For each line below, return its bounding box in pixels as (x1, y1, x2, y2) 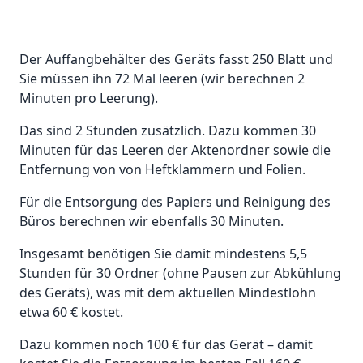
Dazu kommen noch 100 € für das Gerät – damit (19, 335, 313, 354)
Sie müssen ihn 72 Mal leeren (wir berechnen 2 (19, 70, 305, 88)
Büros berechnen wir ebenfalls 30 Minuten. (19, 212, 284, 231)
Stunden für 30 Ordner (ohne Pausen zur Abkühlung (19, 264, 341, 283)
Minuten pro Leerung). (19, 89, 158, 108)
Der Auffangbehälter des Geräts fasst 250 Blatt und (19, 50, 333, 69)
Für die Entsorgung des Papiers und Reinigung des (19, 193, 331, 211)
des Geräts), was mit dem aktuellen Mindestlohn (19, 284, 316, 302)
